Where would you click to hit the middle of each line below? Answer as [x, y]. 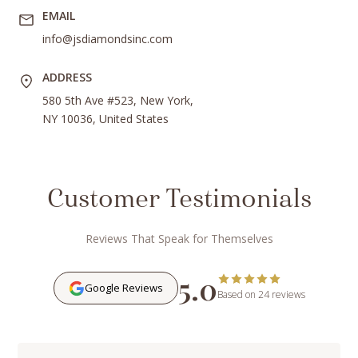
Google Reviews [123, 288]
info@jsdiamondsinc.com [107, 39]
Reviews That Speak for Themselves [179, 239]
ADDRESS [67, 78]
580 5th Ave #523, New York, [117, 101]
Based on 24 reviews [261, 295]
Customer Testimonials [179, 200]
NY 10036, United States [105, 119]
